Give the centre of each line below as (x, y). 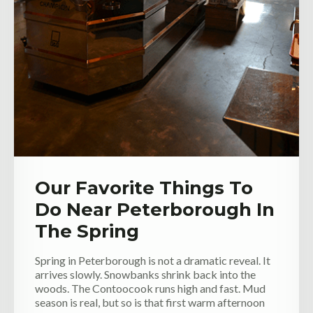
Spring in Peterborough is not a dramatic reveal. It (153, 260)
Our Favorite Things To (144, 188)
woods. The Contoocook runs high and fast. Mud (150, 288)
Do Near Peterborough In (155, 210)
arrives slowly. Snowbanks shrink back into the (145, 274)
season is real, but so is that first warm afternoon (150, 302)
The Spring (87, 231)
